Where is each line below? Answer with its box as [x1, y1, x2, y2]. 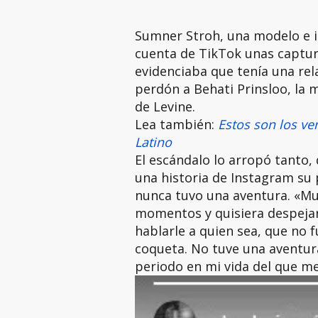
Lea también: [134, 116, 218, 133]
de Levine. [134, 98, 195, 115]
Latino [134, 133, 172, 150]
